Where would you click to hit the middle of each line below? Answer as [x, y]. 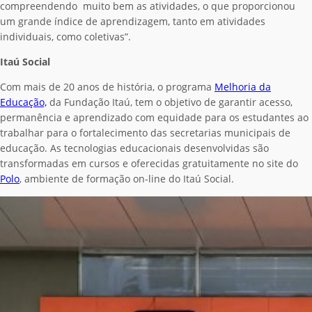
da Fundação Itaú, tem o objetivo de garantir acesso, [170, 102]
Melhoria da [243, 86]
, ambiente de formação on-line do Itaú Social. [127, 178]
